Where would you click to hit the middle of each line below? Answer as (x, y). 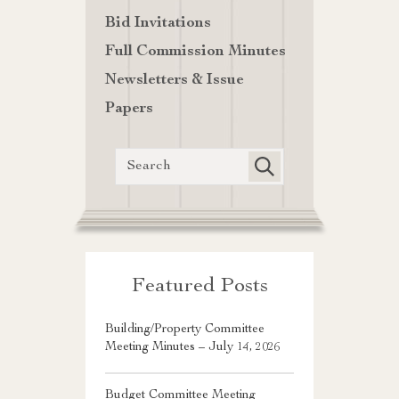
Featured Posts (199, 287)
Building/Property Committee (185, 330)
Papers (129, 110)
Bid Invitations (158, 24)
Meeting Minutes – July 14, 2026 (193, 348)
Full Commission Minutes (195, 53)
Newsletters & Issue (175, 81)
